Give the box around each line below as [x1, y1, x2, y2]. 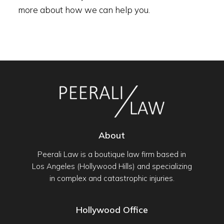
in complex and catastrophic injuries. [49, 173, 174, 183]
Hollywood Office [75, 204, 148, 215]
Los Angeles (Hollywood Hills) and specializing [31, 161, 192, 171]
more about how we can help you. [17, 4, 150, 15]
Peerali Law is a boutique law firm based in [37, 149, 186, 159]
